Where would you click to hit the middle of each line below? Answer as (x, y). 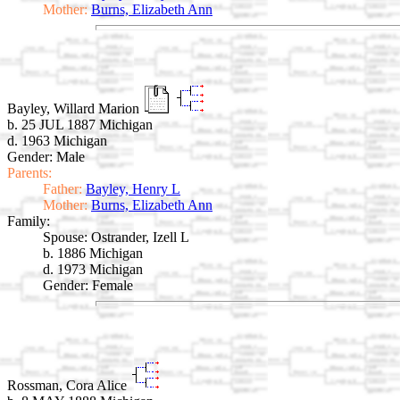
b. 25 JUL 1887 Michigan (80, 125)
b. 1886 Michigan (93, 254)
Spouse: (65, 237)
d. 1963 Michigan (57, 141)
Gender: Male (46, 157)
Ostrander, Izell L (140, 237)
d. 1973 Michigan (93, 270)
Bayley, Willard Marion (75, 109)
